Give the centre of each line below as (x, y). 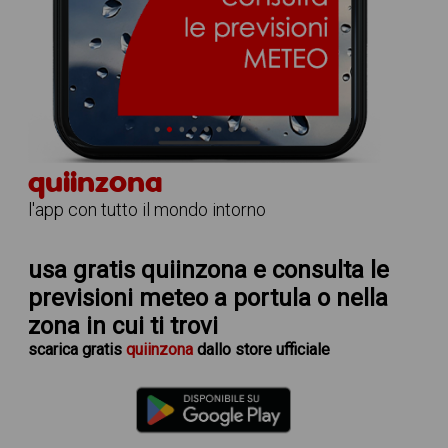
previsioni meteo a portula (169, 298)
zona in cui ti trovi (122, 326)
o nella (349, 298)
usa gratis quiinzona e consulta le (208, 270)
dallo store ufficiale (261, 349)
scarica (54, 349)
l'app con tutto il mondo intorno (146, 209)
